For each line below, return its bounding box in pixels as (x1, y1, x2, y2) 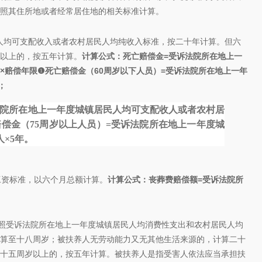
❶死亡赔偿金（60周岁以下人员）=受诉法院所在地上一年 (37, 66, 247, 75)
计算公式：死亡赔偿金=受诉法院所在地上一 (82, 51, 242, 61)
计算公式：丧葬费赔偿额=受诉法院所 (108, 175, 243, 184)
